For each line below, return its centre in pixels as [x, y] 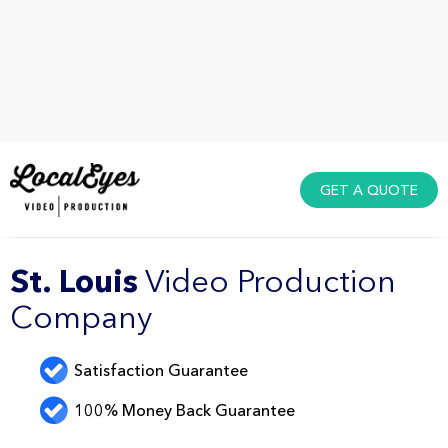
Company [81, 316]
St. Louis [74, 280]
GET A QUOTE [368, 190]
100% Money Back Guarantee [185, 409]
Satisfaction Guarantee [161, 369]
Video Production [267, 280]
